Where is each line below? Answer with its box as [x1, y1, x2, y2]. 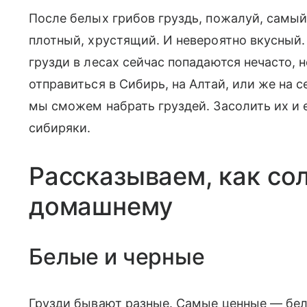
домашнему [29, 191, 173, 222]
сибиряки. [29, 121, 91, 136]
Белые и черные [29, 243, 205, 271]
